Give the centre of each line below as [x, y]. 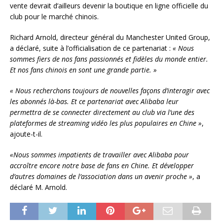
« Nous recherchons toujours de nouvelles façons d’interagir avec [110, 91]
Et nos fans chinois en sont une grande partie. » [83, 70]
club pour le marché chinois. [54, 17]
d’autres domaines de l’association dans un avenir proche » [101, 177]
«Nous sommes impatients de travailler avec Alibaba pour [99, 155]
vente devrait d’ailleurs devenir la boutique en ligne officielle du [109, 6]
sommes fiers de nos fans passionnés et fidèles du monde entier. [109, 59]
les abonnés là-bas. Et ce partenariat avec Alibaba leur [94, 102]
